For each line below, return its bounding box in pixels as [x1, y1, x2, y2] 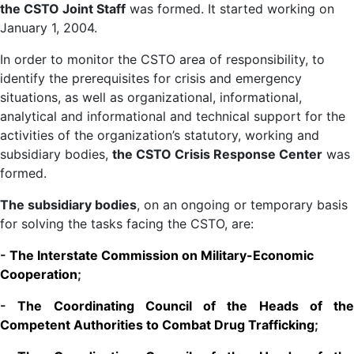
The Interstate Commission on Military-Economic [9, 247, 314, 263]
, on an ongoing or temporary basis [137, 196, 348, 213]
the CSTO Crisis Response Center [112, 145, 322, 162]
